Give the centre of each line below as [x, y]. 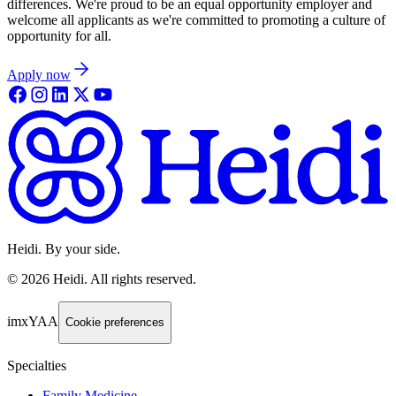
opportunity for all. [59, 35]
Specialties [37, 365]
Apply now [39, 74]
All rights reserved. [143, 278]
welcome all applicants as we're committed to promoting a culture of [196, 19]
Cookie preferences [115, 323]
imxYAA [33, 322]
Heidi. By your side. [64, 248]
